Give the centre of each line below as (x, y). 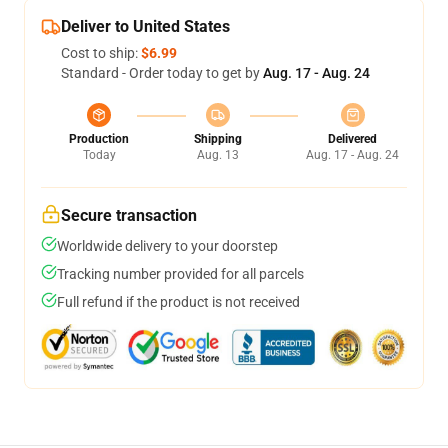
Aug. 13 (217, 155)
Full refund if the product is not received (178, 302)
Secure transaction (129, 215)
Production (99, 139)
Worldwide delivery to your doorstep (167, 246)
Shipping (217, 139)
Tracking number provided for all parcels (180, 274)
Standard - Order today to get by (162, 73)
